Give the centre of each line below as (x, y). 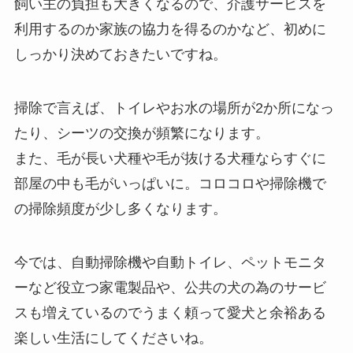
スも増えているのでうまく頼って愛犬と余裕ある (170, 313)
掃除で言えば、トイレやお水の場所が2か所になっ (174, 108)
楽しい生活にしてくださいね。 (113, 338)
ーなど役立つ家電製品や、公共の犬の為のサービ (170, 288)
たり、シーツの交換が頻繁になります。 (141, 134)
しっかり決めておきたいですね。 (120, 55)
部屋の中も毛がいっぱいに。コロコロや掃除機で (170, 184)
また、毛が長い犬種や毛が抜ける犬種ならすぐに (170, 159)
